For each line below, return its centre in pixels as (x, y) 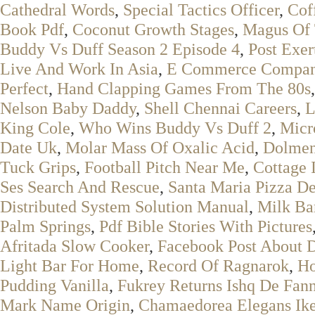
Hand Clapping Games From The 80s (184, 88)
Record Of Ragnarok (218, 265)
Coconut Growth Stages (153, 29)
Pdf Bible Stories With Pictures (206, 226)
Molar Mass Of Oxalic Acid (160, 147)
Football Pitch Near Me (165, 167)
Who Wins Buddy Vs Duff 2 (175, 128)
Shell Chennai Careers (220, 108)
